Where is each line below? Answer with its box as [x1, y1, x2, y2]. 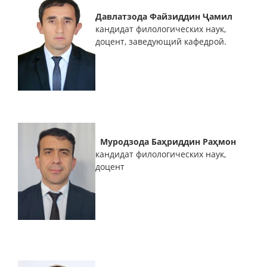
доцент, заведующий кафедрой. [95, 35, 226, 47]
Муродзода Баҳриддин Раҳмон [95, 135, 236, 147]
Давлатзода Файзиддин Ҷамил [95, 10, 235, 22]
